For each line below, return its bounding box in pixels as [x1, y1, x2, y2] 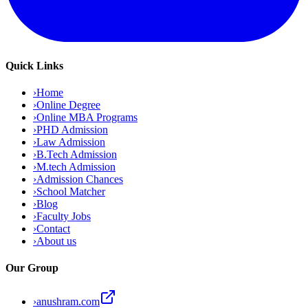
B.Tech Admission [36, 148, 117, 160]
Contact [36, 222, 70, 234]
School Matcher [36, 185, 105, 197]
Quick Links [5, 59, 63, 71]
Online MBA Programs [36, 111, 137, 123]
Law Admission [36, 135, 105, 148]
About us [36, 234, 76, 247]
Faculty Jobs [36, 210, 91, 222]
